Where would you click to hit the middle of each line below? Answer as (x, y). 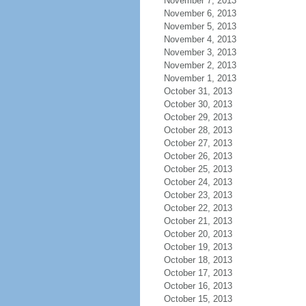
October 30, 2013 (198, 104)
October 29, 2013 (198, 117)
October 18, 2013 (198, 260)
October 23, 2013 (198, 195)
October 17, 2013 (198, 273)
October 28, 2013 (198, 130)
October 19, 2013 (198, 247)
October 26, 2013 (198, 156)
